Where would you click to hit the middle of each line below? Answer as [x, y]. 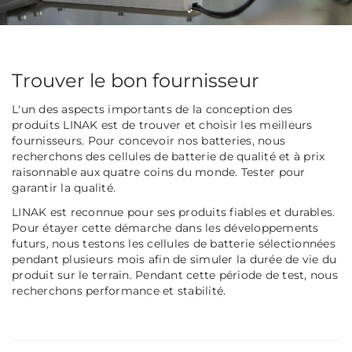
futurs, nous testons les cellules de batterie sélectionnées [174, 244]
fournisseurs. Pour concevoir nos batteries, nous [148, 141]
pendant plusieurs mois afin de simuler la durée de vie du [174, 260]
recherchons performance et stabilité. [119, 291]
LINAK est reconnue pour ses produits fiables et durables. [174, 213]
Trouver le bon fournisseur [136, 81]
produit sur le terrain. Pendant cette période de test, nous [175, 275]
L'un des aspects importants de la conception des [152, 110]
